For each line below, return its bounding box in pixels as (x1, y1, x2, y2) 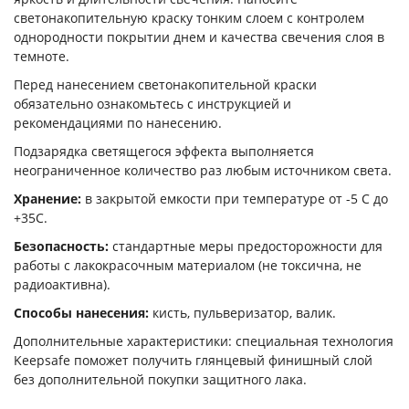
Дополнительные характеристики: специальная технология (14, 332, 393, 350)
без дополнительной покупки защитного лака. (14, 371, 307, 388)
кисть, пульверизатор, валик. (149, 304, 336, 321)
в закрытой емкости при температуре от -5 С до (81, 190, 388, 207)
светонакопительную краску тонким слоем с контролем (14, 9, 364, 26)
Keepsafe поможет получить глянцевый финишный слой (14, 351, 372, 369)
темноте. (14, 47, 73, 65)
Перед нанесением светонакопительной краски (14, 76, 317, 93)
